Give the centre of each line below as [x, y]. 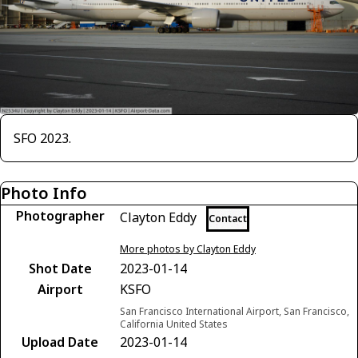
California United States [174, 324]
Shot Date [60, 268]
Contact [228, 218]
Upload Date [60, 342]
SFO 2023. [42, 138]
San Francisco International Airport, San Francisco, [235, 311]
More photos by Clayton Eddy [188, 249]
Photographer [60, 215]
